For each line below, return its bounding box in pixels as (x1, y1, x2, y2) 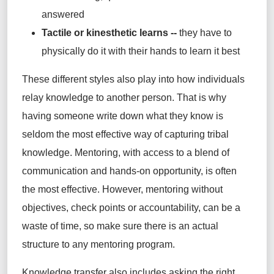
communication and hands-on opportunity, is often (22, 166, 237, 177)
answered (42, 9, 84, 20)
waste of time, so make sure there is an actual (22, 221, 218, 232)
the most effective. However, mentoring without (22, 184, 223, 195)
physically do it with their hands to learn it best (42, 46, 240, 57)
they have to (177, 28, 232, 39)
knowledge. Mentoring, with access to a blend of (22, 147, 229, 158)
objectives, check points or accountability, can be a (22, 202, 240, 213)
